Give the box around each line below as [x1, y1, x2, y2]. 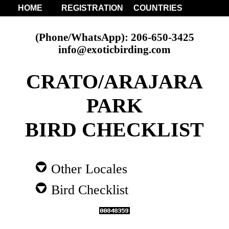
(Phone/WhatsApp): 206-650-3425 [35, 31, 194, 43]
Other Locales [48, 161, 128, 177]
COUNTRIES [133, 4, 182, 12]
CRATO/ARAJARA [26, 70, 203, 93]
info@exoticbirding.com [58, 43, 171, 55]
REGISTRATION [61, 4, 123, 12]
